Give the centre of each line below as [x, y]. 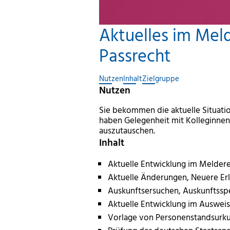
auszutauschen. [127, 130]
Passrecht [135, 55]
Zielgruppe [161, 79]
